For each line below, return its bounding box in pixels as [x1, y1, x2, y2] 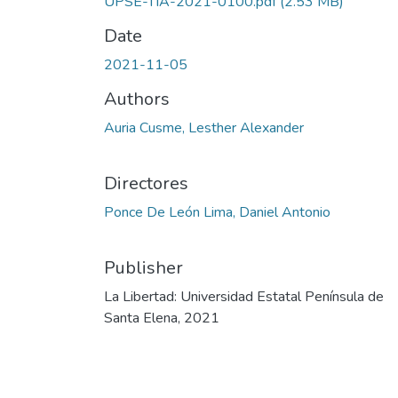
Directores [104, 171, 188, 196]
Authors [104, 87, 170, 112]
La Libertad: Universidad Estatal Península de [104, 287, 384, 307]
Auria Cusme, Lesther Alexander [104, 118, 304, 139]
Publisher [104, 256, 183, 281]
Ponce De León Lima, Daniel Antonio [104, 203, 330, 223]
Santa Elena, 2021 [104, 308, 219, 329]
